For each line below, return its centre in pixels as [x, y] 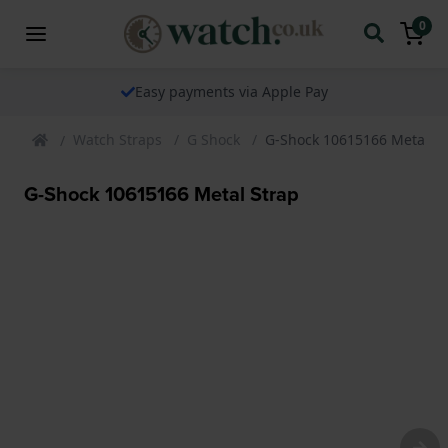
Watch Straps [117, 139]
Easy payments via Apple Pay [231, 91]
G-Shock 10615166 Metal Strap [161, 193]
